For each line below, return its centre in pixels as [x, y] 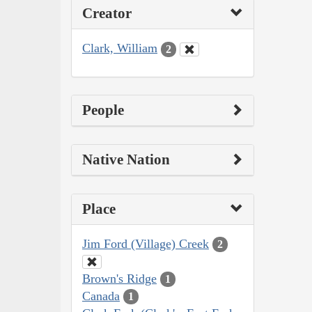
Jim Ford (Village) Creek [146, 243]
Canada [101, 296]
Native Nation [126, 159]
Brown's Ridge [119, 278]
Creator [107, 14]
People [103, 110]
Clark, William [120, 48]
